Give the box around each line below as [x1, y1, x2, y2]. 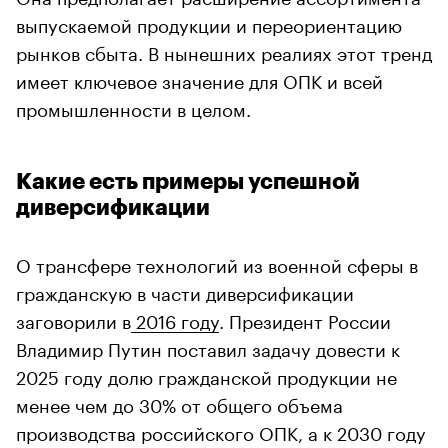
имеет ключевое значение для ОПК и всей [16, 64, 383, 93]
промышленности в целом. [16, 92, 251, 121]
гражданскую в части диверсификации [16, 276, 354, 305]
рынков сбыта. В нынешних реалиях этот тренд [16, 36, 432, 65]
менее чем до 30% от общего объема [16, 388, 343, 417]
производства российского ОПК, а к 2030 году [16, 416, 426, 445]
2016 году [131, 304, 219, 333]
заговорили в [16, 304, 131, 333]
